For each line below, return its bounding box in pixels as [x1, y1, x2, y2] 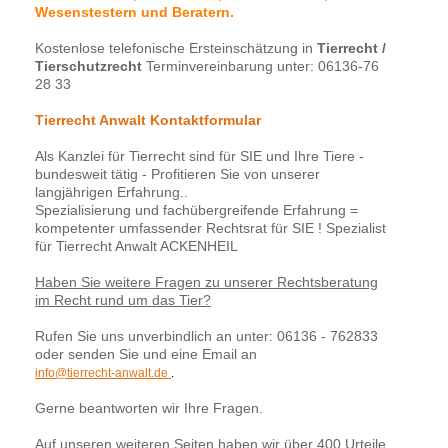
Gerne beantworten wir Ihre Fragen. [35, 399, 263, 416]
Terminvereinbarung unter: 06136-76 [142, 57, 379, 74]
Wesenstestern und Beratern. [35, 3, 234, 20]
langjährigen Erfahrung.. [35, 183, 188, 200]
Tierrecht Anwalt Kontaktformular [35, 111, 261, 128]
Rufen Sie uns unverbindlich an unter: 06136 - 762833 [35, 327, 378, 344]
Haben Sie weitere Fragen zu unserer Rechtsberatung [35, 273, 378, 290]
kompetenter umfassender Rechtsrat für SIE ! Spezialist [35, 219, 386, 236]
